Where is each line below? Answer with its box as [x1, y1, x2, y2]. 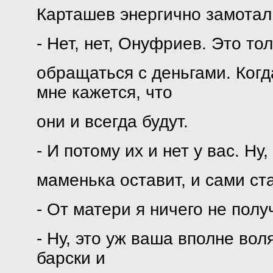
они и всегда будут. [36, 112, 188, 131]
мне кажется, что [36, 83, 172, 102]
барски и [36, 249, 105, 268]
